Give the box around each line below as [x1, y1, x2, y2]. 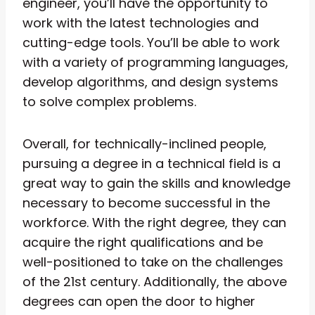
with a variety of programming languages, [22, 53, 288, 71]
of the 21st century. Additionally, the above [22, 272, 287, 290]
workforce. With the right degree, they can [22, 213, 286, 231]
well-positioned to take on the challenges [22, 252, 283, 271]
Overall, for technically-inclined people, [22, 134, 266, 153]
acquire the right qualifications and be [22, 233, 263, 251]
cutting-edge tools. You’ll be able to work [22, 33, 280, 51]
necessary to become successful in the [22, 193, 270, 212]
